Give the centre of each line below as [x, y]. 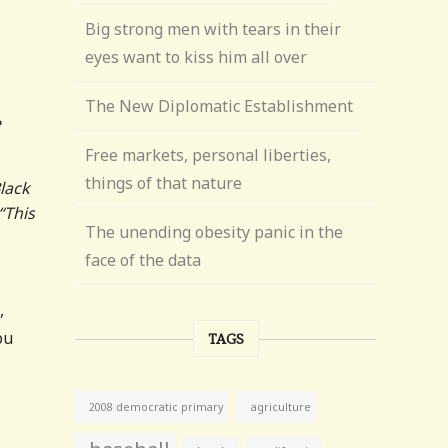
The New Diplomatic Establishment [219, 106]
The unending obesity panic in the [214, 232]
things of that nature [164, 183]
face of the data [143, 260]
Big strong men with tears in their [213, 29]
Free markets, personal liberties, [208, 155]
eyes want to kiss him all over [196, 57]
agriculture [281, 406]
